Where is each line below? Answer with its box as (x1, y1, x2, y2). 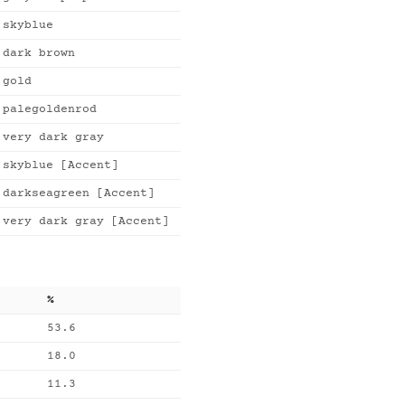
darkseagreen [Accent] (3, 187, 155, 200)
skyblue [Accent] (3, 159, 118, 172)
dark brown (3, 47, 75, 60)
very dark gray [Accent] (3, 215, 169, 228)
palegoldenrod (3, 103, 97, 116)
